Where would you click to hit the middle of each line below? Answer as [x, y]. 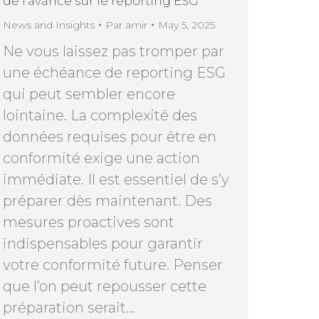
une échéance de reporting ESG [114, 72]
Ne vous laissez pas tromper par [114, 51]
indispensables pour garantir [103, 243]
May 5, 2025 [187, 25]
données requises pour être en [110, 136]
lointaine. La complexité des [100, 115]
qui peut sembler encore [89, 94]
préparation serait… [69, 307]
